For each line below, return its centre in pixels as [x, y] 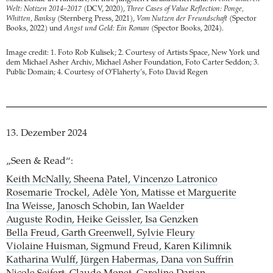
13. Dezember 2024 [47, 134]
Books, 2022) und [35, 29]
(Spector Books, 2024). [186, 29]
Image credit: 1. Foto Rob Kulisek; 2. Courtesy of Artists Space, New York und [133, 53]
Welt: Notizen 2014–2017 [44, 9]
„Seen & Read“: [40, 162]
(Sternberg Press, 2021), [96, 19]
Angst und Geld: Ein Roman [107, 29]
